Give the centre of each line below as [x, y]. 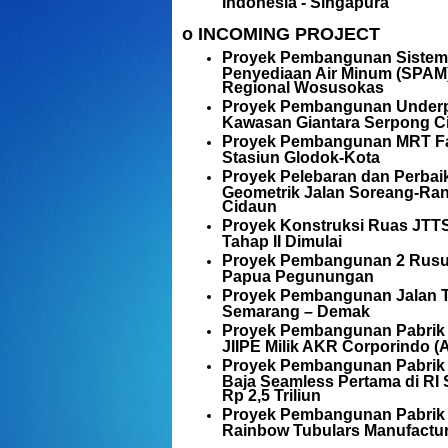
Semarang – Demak [296, 310]
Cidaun [249, 205]
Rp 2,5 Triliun [271, 394]
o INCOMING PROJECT [281, 34]
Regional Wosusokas [303, 86]
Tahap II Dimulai [282, 240]
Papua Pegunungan [298, 275]
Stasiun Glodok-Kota [301, 156]
